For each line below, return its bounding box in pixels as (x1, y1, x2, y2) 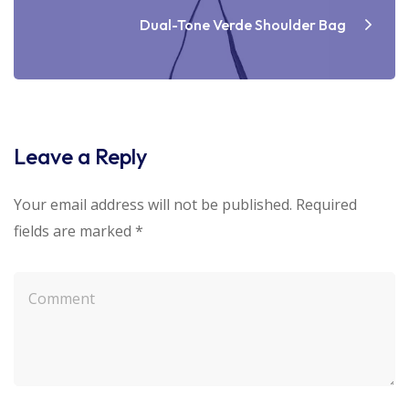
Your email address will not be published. (14, 194, 292, 215)
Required (296, 194, 357, 215)
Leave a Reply (14, 142, 147, 170)
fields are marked (14, 220, 135, 241)
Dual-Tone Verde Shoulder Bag (140, 15, 346, 34)
